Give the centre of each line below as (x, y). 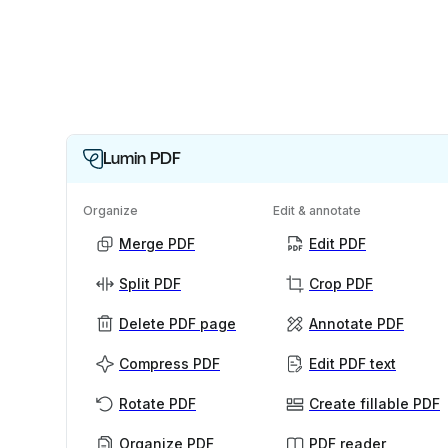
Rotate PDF (157, 404)
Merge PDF (157, 244)
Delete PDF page (177, 324)
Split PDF (150, 284)
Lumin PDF (142, 159)
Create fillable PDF (374, 404)
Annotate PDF (356, 324)
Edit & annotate (317, 211)
